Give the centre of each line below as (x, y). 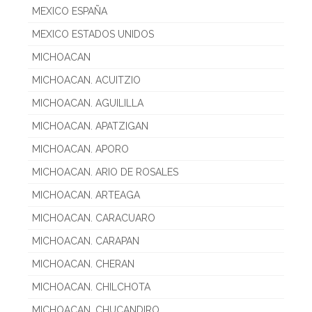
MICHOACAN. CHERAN (83, 264)
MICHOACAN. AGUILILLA (88, 103)
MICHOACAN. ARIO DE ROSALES (105, 172)
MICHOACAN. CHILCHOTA (91, 287)
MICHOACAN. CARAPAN (86, 241)
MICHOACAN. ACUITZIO (86, 80)
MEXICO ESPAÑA (70, 11)
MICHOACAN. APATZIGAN (90, 126)
